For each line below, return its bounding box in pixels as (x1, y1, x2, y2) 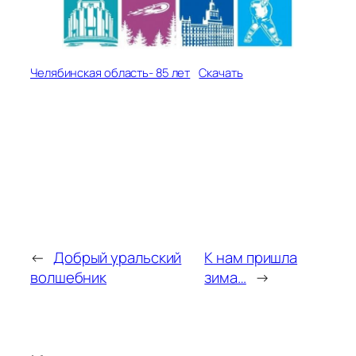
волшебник (30, 266, 107, 288)
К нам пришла (204, 246, 298, 268)
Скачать (199, 64, 243, 80)
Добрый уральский (52, 246, 182, 268)
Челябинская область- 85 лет (30, 64, 191, 80)
